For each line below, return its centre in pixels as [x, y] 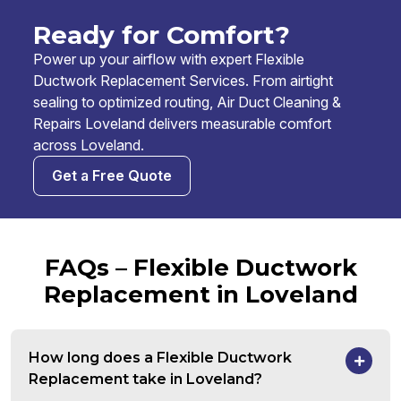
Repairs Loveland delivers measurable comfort [182, 124]
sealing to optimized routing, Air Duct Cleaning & [187, 102]
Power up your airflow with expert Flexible [169, 60]
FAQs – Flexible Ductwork [200, 268]
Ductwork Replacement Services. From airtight [183, 81]
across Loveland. [89, 145]
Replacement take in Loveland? [145, 380]
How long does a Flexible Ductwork [160, 358]
